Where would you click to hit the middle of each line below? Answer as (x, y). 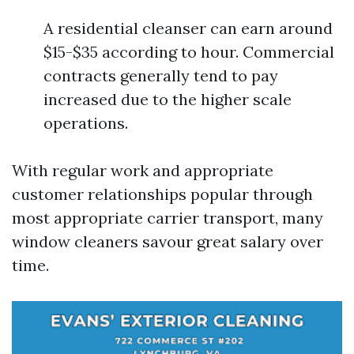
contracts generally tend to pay (161, 75)
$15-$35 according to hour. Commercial (189, 52)
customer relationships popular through (162, 194)
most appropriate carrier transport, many (168, 218)
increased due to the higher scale (168, 99)
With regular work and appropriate (143, 170)
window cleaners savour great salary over (168, 241)
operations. (86, 123)
